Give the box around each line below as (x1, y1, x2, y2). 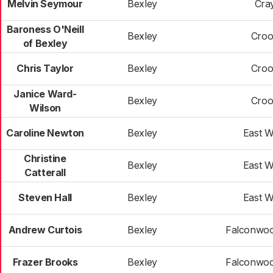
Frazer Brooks (12, 256, 78, 268)
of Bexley (23, 37, 68, 49)
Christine (24, 152, 66, 165)
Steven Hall (18, 191, 72, 204)
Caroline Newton (6, 127, 84, 139)
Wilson (29, 102, 61, 114)
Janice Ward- (13, 88, 77, 100)
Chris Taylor (16, 62, 74, 74)
